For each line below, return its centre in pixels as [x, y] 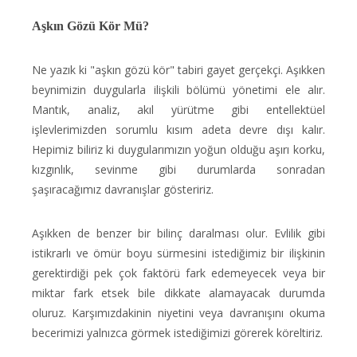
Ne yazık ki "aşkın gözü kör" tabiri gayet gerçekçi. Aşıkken [178, 70]
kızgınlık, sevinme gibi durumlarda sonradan [178, 169]
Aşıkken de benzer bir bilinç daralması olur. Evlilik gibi [178, 233]
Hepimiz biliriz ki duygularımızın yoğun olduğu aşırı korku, [178, 149]
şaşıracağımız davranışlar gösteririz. [123, 189]
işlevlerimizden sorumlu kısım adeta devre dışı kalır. [178, 129]
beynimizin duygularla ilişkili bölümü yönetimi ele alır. [178, 90]
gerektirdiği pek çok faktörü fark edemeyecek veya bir [178, 273]
